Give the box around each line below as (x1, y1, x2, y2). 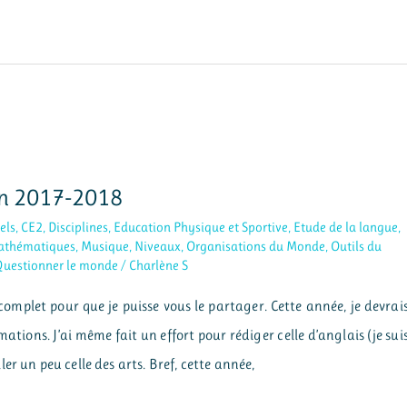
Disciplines (48, 218, 109, 235)
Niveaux (134, 237, 182, 254)
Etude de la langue (293, 218, 399, 235)
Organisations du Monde (186, 237, 326, 254)
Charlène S (129, 256, 189, 273)
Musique (81, 237, 130, 254)
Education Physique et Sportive (114, 218, 289, 235)
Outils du (331, 237, 382, 254)
